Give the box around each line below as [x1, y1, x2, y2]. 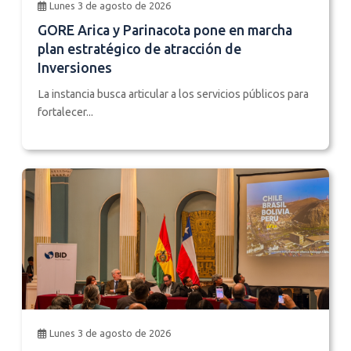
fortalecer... [38, 105, 93, 118]
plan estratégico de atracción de [38, 41, 241, 56]
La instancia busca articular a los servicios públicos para [38, 87, 309, 100]
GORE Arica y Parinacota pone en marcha [38, 22, 292, 38]
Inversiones [38, 60, 112, 75]
